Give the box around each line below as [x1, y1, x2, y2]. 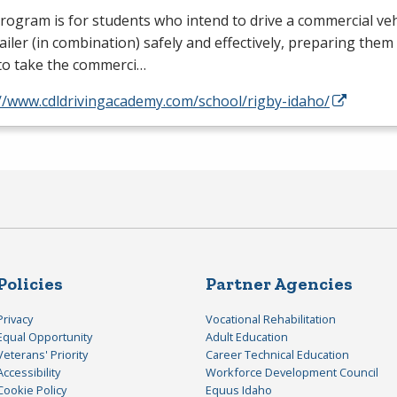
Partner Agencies [206, 272, 353, 294]
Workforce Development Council [206, 363, 378, 380]
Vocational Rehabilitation [206, 310, 336, 327]
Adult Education [206, 328, 288, 345]
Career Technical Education [206, 346, 349, 362]
